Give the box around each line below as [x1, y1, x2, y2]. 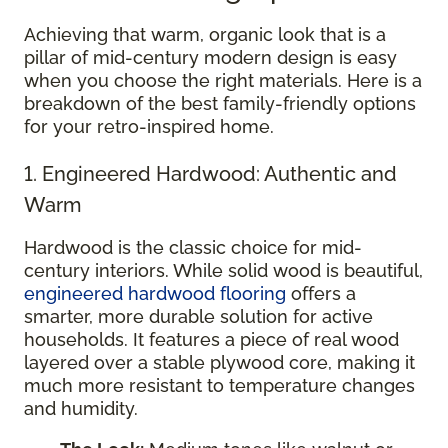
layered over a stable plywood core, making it [24, 352, 415, 373]
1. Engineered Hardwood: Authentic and [24, 162, 397, 186]
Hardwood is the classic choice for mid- [24, 237, 362, 258]
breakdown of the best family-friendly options [24, 93, 416, 114]
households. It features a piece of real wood [24, 329, 399, 350]
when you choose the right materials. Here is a [24, 70, 422, 91]
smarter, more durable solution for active [24, 306, 373, 327]
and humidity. [24, 398, 138, 419]
